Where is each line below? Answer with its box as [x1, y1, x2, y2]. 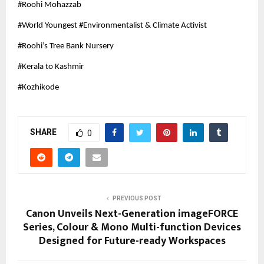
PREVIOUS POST [112, 194, 161, 202]
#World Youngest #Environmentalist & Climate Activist [18, 21, 209, 30]
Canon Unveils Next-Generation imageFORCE [26, 204, 238, 223]
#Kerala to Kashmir [18, 62, 85, 71]
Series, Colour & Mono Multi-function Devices [23, 218, 241, 236]
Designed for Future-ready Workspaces [38, 232, 226, 250]
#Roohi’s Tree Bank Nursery [18, 41, 115, 51]
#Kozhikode [18, 82, 59, 92]
